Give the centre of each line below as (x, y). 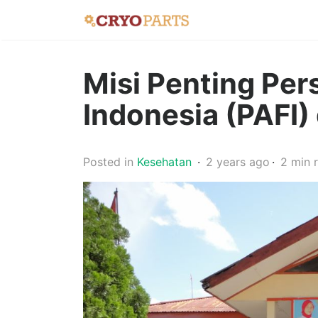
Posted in (108, 162)
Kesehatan (164, 162)
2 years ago (238, 162)
